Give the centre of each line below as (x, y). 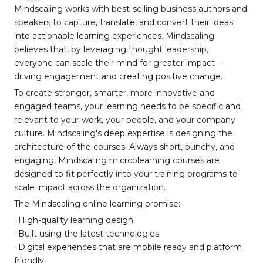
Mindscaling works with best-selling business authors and (131, 9)
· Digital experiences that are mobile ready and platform (128, 247)
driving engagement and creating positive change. (118, 76)
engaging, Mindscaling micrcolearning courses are (117, 160)
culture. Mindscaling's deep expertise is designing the (123, 133)
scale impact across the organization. (90, 187)
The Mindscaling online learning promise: (97, 204)
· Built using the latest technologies (87, 234)
